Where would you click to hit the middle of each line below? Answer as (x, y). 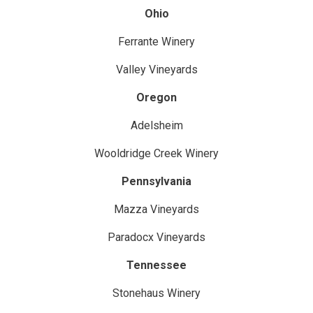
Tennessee (156, 265)
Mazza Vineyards (156, 209)
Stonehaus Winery (156, 293)
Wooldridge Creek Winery (156, 153)
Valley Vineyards (156, 69)
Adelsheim (156, 125)
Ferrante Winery (156, 41)
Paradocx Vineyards (156, 237)
